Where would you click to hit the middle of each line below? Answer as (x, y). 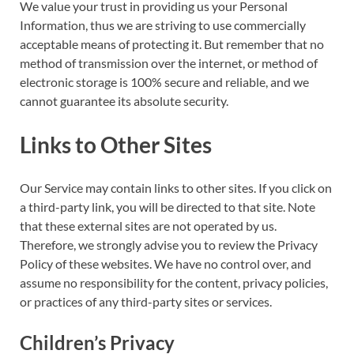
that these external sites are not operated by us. (148, 226)
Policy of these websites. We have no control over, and (166, 264)
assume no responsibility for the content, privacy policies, (174, 283)
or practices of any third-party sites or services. (146, 302)
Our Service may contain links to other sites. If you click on (176, 188)
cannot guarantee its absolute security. (124, 101)
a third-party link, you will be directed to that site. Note (168, 207)
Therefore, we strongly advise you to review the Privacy (169, 245)
